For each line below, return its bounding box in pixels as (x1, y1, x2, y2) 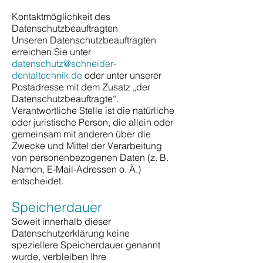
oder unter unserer (82, 69, 161, 81)
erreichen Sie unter (12, 46, 91, 58)
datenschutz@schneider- (12, 58, 116, 69)
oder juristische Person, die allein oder (12, 116, 173, 128)
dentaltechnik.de (12, 69, 82, 81)
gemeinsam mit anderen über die (12, 128, 151, 140)
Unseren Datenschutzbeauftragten (12, 34, 156, 46)
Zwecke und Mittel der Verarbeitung (12, 140, 162, 151)
